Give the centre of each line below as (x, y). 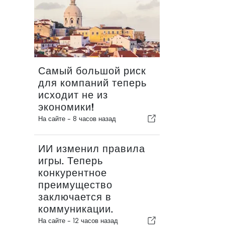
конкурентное (73, 173)
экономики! (66, 107)
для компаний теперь (92, 83)
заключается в (75, 197)
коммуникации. (76, 209)
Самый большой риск (92, 71)
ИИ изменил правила (92, 149)
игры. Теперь (71, 161)
